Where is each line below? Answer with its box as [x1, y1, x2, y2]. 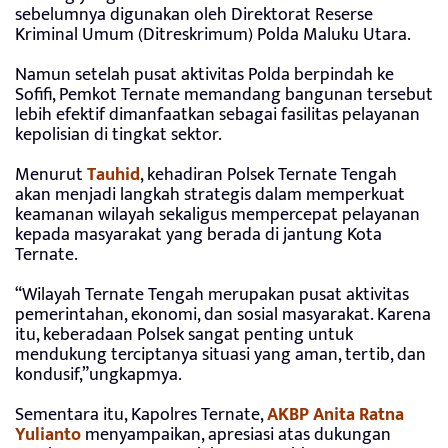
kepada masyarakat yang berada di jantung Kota [15, 220, 382, 251]
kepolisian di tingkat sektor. [15, 120, 222, 151]
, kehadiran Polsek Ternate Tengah [140, 160, 397, 191]
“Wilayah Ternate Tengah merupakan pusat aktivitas [15, 280, 409, 311]
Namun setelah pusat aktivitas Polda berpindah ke [15, 60, 394, 91]
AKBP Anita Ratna [267, 400, 404, 431]
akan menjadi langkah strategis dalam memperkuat [15, 180, 405, 211]
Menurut [15, 160, 87, 191]
